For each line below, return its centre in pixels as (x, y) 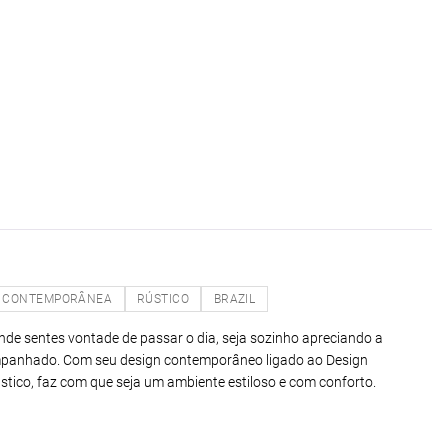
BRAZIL (234, 298)
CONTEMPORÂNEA (57, 298)
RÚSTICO (163, 298)
